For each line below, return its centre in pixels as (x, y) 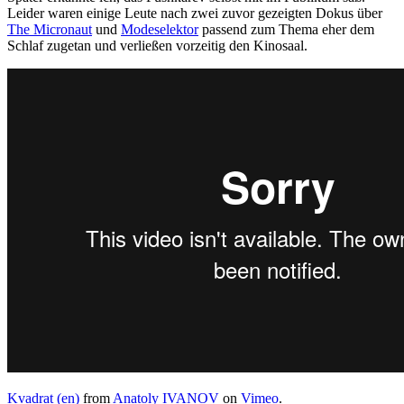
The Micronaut (50, 30)
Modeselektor (160, 30)
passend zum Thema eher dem (286, 30)
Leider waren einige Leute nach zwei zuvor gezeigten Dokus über (195, 14)
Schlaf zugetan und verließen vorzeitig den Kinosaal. (157, 46)
